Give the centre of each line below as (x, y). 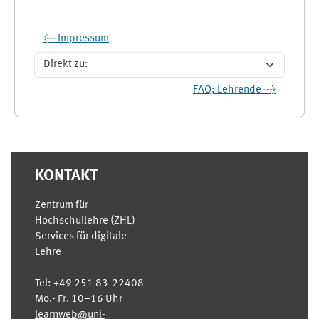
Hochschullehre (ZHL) (85, 221)
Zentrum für (62, 205)
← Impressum (76, 38)
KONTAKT (66, 176)
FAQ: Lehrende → (234, 90)
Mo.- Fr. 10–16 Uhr (79, 299)
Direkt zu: (56, 71)
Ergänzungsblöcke (80, 138)
